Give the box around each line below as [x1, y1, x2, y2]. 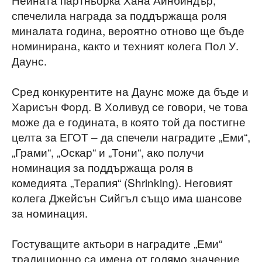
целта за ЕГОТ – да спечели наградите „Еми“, [12, 129, 250, 145]
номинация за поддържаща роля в [12, 159, 193, 175]
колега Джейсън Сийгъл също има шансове [12, 189, 242, 206]
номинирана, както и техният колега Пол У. [12, 37, 239, 54]
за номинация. [12, 205, 88, 221]
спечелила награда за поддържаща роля [12, 7, 226, 23]
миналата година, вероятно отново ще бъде [12, 22, 244, 39]
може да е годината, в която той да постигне [12, 113, 246, 130]
